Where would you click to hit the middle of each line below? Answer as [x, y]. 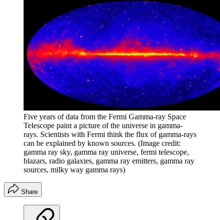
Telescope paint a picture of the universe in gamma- [103, 125]
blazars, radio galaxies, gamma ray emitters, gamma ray [109, 161]
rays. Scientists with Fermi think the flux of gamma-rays [110, 134]
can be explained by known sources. [80, 143]
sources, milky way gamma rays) [74, 169]
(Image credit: [159, 143]
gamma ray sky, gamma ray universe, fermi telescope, [106, 152]
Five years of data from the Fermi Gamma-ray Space [105, 116]
